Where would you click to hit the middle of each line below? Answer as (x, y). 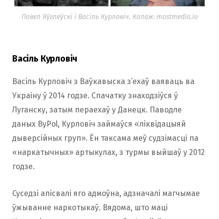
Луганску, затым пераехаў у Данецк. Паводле (97, 110)
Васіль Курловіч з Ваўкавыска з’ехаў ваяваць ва (103, 82)
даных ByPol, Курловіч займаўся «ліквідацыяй (99, 124)
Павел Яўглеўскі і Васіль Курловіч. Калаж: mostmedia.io (109, 17)
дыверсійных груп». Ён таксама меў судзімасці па (105, 138)
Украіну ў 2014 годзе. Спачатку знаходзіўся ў (95, 96)
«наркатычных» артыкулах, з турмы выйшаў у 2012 (109, 153)
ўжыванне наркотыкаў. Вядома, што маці (90, 208)
